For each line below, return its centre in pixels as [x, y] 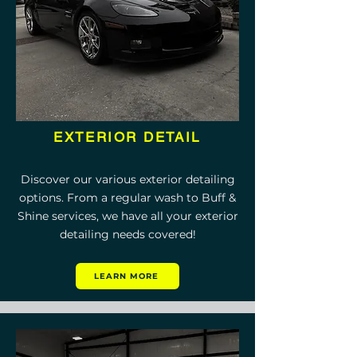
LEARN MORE [126, 276]
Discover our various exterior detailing [127, 179]
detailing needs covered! [127, 234]
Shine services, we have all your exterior [127, 216]
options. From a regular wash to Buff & [127, 198]
